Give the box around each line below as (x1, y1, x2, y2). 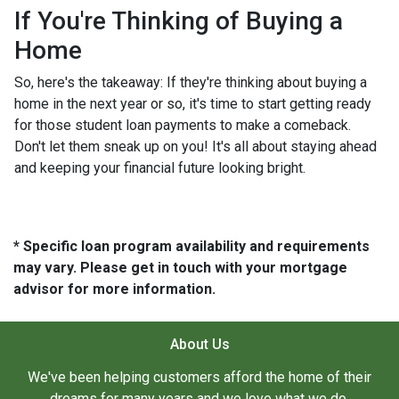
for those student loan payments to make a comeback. (14, 117, 351, 134)
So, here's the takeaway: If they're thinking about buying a (14, 74, 367, 92)
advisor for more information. (13, 281, 216, 298)
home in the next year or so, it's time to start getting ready (14, 95, 371, 113)
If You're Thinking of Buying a (14, 6, 343, 37)
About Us (169, 336, 230, 354)
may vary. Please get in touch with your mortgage (13, 259, 347, 277)
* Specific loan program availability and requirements (13, 238, 370, 256)
